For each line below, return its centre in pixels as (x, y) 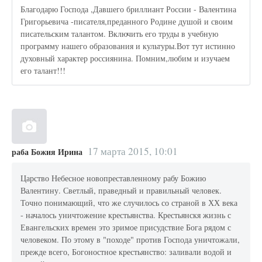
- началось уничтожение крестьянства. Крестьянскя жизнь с (126, 215)
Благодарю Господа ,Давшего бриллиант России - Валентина (129, 9)
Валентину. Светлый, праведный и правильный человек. (121, 190)
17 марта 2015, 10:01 (132, 151)
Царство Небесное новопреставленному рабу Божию (113, 178)
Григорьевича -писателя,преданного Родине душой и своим (127, 21)
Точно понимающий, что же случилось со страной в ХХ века (129, 202)
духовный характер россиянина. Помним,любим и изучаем (125, 58)
